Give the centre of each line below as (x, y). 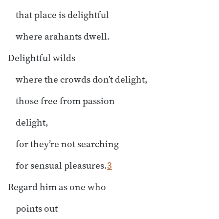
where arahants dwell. (63, 36)
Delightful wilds (42, 57)
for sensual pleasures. (61, 165)
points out (37, 208)
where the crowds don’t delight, (82, 79)
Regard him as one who (57, 186)
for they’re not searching (67, 143)
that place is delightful (62, 14)
